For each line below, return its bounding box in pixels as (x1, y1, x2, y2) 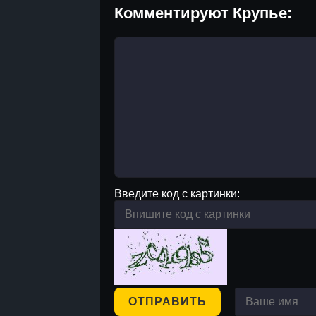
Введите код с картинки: (114, 188, 240, 200)
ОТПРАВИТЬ (128, 296, 207, 308)
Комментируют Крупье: (114, 4, 292, 22)
